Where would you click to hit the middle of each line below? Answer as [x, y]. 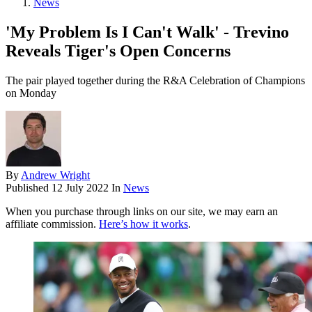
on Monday [31, 93]
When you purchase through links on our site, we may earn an [142, 212]
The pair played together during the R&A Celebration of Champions [155, 81]
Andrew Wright [55, 175]
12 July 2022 [80, 188]
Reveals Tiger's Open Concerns [118, 51]
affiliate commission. [52, 224]
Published [29, 188]
